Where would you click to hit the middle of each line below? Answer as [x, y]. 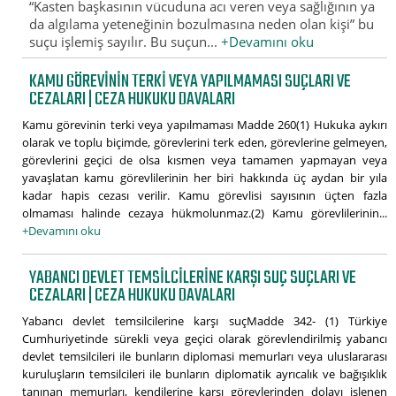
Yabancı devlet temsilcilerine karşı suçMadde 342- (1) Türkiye [205, 320]
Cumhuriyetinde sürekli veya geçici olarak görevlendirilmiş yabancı [205, 338]
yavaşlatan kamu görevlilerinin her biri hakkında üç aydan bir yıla [205, 177]
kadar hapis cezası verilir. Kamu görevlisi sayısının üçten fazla [205, 195]
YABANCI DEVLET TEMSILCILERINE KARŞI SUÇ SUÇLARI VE [193, 278]
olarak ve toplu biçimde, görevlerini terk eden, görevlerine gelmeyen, [205, 142]
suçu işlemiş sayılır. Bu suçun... [126, 42]
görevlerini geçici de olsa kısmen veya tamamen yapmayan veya [205, 160]
